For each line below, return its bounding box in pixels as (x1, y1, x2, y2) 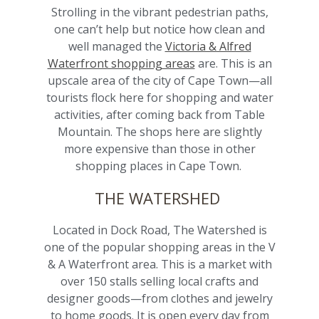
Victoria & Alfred (164, 38, 251, 55)
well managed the (68, 38, 165, 55)
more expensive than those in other (63, 141, 256, 157)
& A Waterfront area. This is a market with (47, 256, 272, 273)
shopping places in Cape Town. (75, 158, 244, 174)
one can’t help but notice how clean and (54, 21, 265, 38)
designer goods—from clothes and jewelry (46, 291, 273, 307)
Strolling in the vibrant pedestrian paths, (51, 4, 268, 21)
